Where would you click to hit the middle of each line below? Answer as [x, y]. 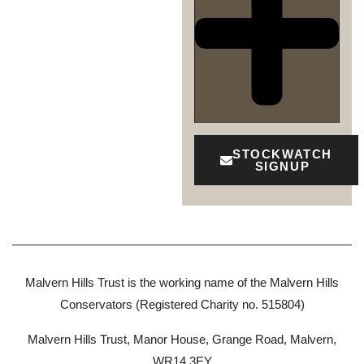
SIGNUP [282, 167]
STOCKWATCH [282, 154]
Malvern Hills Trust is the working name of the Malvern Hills [182, 283]
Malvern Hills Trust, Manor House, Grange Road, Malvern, [182, 340]
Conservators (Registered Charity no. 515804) [182, 305]
